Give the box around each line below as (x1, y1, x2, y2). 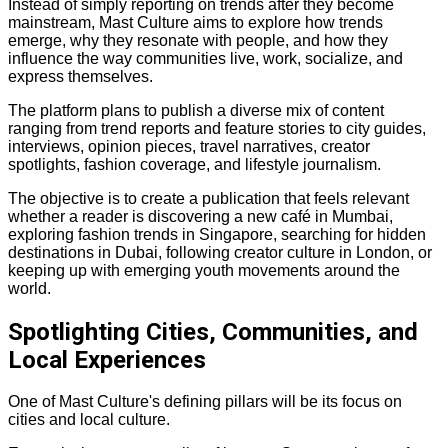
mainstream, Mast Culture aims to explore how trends (8, 13, 383, 31)
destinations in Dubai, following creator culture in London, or (8, 243, 432, 261)
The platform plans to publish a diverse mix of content (8, 101, 384, 119)
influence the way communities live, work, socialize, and (8, 49, 403, 67)
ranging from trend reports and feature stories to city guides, (8, 119, 426, 137)
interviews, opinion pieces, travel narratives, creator (8, 137, 370, 155)
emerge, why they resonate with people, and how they (8, 31, 388, 49)
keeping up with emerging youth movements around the (8, 261, 400, 279)
